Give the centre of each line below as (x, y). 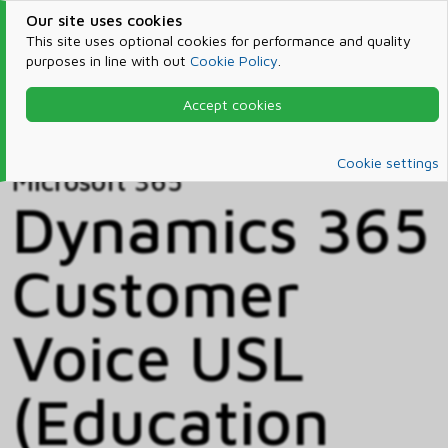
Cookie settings (388, 163)
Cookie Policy (233, 60)
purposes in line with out (107, 60)
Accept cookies (232, 104)
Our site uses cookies (103, 20)
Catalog (64, 134)
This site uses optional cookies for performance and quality (218, 40)
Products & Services (159, 110)
